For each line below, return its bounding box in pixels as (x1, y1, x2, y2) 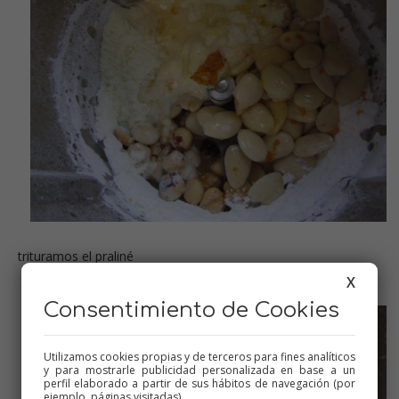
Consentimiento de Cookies (44, 298, 339, 322)
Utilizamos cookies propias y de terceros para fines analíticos (44, 349, 355, 364)
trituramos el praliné (18, 247, 134, 265)
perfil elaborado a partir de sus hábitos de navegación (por (44, 376, 355, 391)
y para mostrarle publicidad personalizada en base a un (44, 362, 355, 378)
